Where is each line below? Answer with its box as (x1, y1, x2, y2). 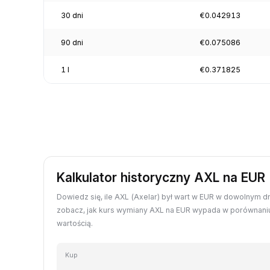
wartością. (57, 218, 93, 228)
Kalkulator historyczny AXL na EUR (57, 169, 265, 185)
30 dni (61, 10, 83, 20)
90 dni (61, 37, 83, 47)
